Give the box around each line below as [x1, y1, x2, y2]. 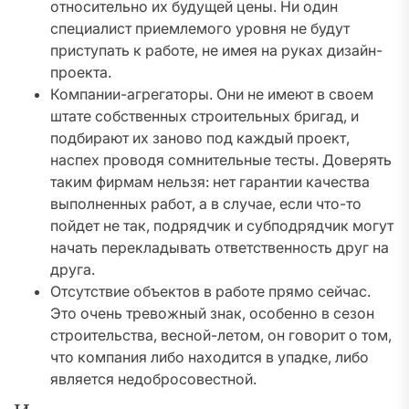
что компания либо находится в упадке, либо [50, 348, 369, 367]
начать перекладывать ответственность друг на [50, 238, 389, 257]
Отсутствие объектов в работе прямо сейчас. [50, 282, 371, 301]
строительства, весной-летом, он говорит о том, [50, 326, 392, 345]
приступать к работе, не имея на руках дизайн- [50, 41, 383, 60]
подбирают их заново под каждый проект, [50, 129, 350, 148]
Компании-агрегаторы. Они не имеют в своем [50, 85, 373, 104]
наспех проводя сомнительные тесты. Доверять [50, 151, 392, 170]
